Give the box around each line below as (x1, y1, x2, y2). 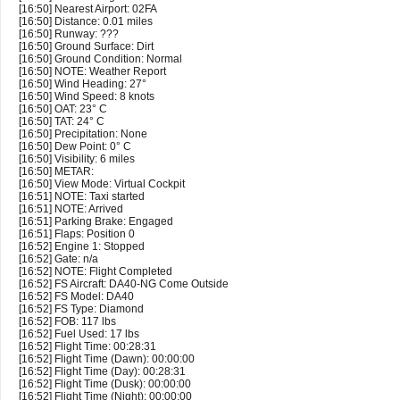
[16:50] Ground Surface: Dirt (19, 40, 154, 54)
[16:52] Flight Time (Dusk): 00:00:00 (19, 378, 191, 391)
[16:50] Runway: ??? (19, 28, 119, 41)
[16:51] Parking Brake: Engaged (19, 215, 173, 229)
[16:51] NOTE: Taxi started (19, 190, 145, 204)
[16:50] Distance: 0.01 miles (19, 15, 153, 29)
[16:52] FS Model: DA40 (19, 290, 134, 304)
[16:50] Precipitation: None (19, 128, 147, 141)
